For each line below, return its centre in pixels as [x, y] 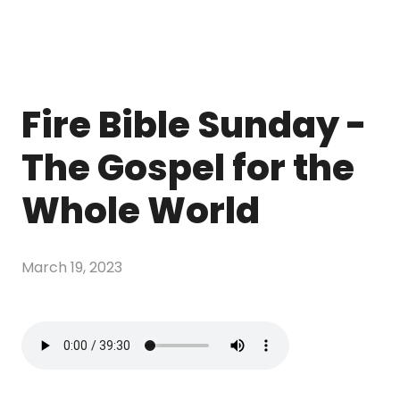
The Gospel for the [188, 168]
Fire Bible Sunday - [194, 125]
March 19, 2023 [72, 267]
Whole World [141, 211]
